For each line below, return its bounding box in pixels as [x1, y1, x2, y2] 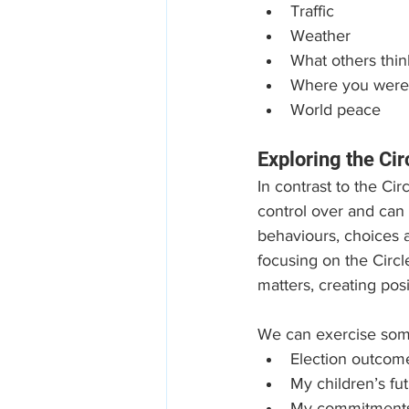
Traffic [290, 2, 334, 20]
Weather [290, 26, 351, 45]
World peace [290, 100, 381, 119]
